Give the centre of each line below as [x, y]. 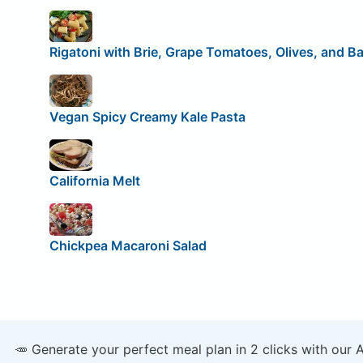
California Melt [94, 181]
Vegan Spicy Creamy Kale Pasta [147, 116]
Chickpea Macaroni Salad [128, 245]
